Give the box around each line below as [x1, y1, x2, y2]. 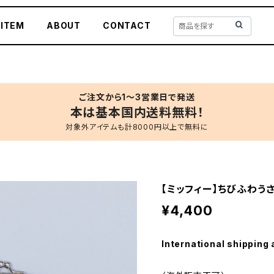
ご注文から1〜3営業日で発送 [79, 92, 195, 102]
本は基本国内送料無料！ [70, 105, 204, 120]
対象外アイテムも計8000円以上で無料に [65, 122, 209, 131]
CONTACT [103, 20, 151, 31]
